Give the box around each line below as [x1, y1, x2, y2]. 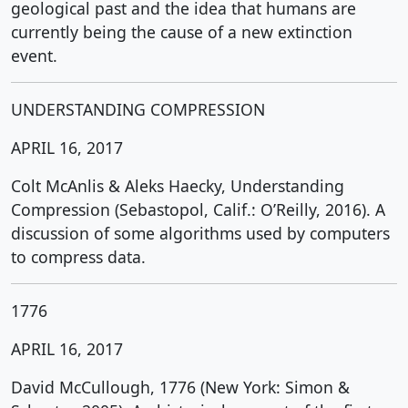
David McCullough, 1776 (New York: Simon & [11, 376, 350, 398]
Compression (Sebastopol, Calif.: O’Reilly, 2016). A [11, 199, 385, 220]
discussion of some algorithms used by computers [11, 222, 390, 244]
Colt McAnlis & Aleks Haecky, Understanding [11, 175, 344, 197]
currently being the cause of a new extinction [11, 21, 352, 43]
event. [11, 45, 57, 66]
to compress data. [11, 246, 146, 268]
